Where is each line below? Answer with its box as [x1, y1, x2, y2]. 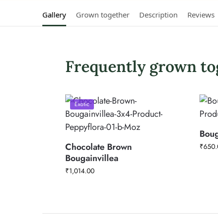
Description [139, 10, 178, 20]
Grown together [76, 10, 129, 20]
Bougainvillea [65, 152, 119, 165]
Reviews [187, 10, 215, 20]
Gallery [42, 10, 66, 20]
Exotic [74, 100, 90, 109]
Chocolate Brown [65, 141, 132, 154]
